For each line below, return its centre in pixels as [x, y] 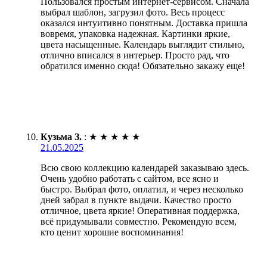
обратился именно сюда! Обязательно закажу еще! [143, 66]
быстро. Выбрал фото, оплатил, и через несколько [142, 190]
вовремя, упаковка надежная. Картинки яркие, [135, 34]
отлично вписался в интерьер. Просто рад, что [135, 55]
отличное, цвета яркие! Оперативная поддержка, [140, 211]
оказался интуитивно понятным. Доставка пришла [144, 23]
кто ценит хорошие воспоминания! [112, 232]
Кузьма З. [61, 137]
